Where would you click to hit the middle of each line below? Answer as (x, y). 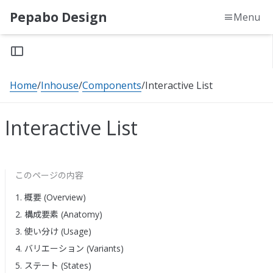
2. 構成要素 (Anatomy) (59, 214)
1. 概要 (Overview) (51, 197)
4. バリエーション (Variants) (69, 249)
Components (112, 85)
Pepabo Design (58, 17)
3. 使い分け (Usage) (53, 232)
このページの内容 (49, 175)
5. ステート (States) (53, 266)
